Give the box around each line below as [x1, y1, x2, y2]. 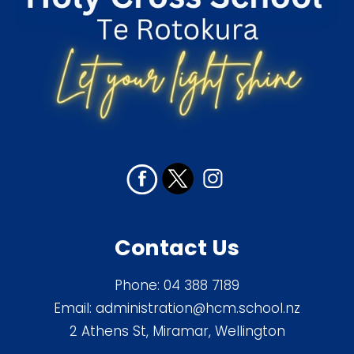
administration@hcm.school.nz [96, 299, 300, 318]
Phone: [115, 276, 164, 296]
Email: [54, 299, 96, 318]
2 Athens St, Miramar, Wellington [69, 322, 285, 341]
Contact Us [115, 233, 239, 263]
